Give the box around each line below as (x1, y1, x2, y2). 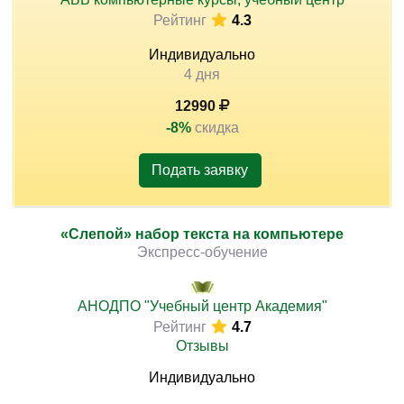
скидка (194, 120, 239, 135)
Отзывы (175, 338, 229, 353)
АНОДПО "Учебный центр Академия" (77, 298, 327, 314)
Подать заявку (151, 162, 248, 178)
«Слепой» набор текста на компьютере (60, 226, 344, 242)
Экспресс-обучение (136, 244, 268, 260)
